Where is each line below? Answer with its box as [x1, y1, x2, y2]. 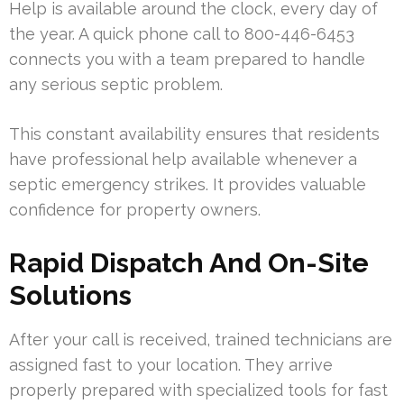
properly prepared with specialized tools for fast [9, 381, 388, 400]
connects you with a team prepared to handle [9, 50, 365, 69]
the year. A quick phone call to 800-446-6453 [9, 24, 354, 44]
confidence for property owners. [9, 200, 261, 220]
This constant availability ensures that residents [9, 124, 380, 144]
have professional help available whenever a [9, 150, 357, 170]
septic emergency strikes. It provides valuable [9, 175, 366, 195]
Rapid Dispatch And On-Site [9, 247, 369, 280]
